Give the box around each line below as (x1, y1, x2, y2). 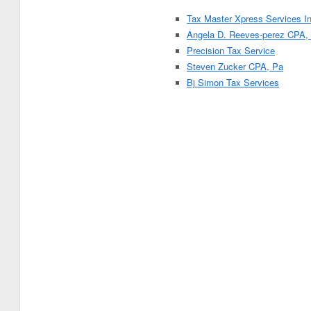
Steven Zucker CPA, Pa (187, 60, 283, 73)
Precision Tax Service (187, 44, 275, 57)
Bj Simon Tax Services (187, 76, 279, 89)
